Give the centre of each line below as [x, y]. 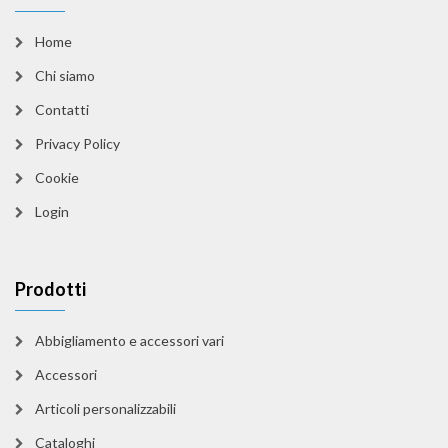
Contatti [62, 109]
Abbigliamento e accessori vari [129, 340]
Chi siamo [65, 75]
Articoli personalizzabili [105, 408]
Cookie [57, 177]
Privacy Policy [77, 143]
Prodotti [50, 289]
